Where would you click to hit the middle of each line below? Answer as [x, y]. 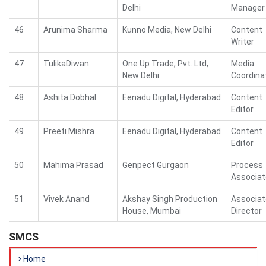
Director [246, 211]
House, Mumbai [152, 211]
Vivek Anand [66, 199]
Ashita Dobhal [70, 97]
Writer [243, 42]
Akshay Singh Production [170, 199]
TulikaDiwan [66, 64]
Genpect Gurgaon [156, 165]
